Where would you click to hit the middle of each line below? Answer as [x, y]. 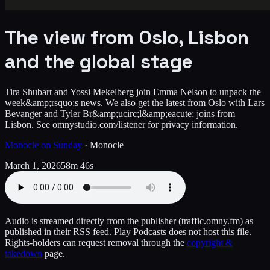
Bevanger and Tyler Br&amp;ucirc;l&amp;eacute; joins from [120, 113]
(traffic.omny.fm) [209, 221]
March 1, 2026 [33, 165]
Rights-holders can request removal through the [95, 242]
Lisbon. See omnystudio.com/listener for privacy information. [121, 124]
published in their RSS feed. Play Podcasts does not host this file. [128, 231]
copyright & [210, 242]
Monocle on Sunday [43, 145]
